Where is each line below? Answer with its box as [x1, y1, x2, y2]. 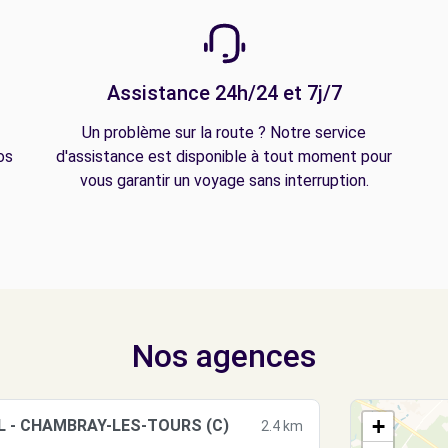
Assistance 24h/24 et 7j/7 [106, 81, 342, 105]
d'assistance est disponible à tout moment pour [56, 147, 392, 166]
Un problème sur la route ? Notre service [82, 123, 366, 142]
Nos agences [132, 337, 316, 375]
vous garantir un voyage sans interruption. [79, 171, 369, 190]
